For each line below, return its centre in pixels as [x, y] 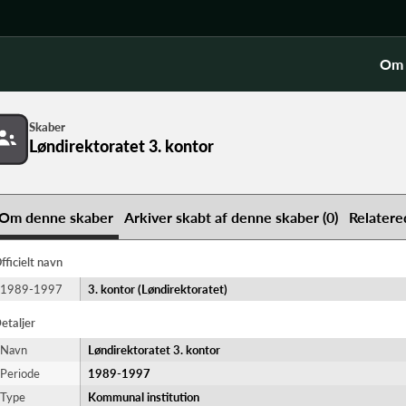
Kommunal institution [144, 397]
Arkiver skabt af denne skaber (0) [231, 217]
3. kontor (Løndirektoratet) [158, 289]
